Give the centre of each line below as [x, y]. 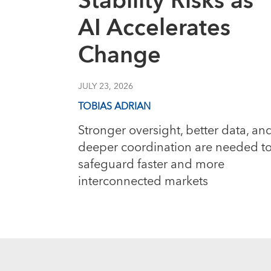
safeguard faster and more [151, 165]
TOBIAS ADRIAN [114, 106]
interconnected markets [143, 181]
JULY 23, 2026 [106, 87]
